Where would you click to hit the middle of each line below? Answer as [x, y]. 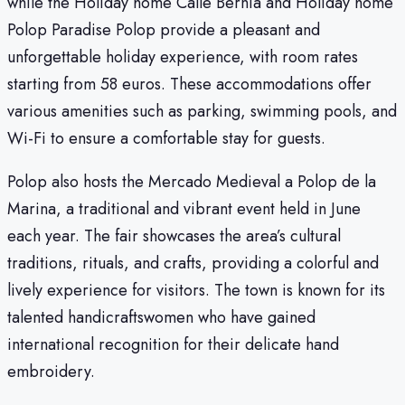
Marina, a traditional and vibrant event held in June [184, 209]
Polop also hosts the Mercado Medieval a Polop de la [192, 182]
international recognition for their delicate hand [173, 345]
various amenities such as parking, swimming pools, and [202, 112]
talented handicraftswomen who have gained [161, 318]
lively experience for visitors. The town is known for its [196, 291]
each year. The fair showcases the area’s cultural [174, 236]
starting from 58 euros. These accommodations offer [189, 85]
